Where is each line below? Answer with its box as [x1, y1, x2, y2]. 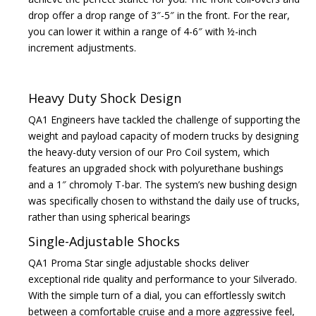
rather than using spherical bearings [28, 210, 190, 224]
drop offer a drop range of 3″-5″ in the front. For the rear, [28, 8, 290, 23]
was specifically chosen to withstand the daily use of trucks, [28, 194, 300, 208]
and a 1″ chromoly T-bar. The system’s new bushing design [28, 178, 297, 192]
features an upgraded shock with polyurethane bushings [28, 162, 284, 176]
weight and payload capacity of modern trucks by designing [28, 129, 298, 143]
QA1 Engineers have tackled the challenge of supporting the [28, 113, 300, 127]
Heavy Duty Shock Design [28, 90, 181, 107]
